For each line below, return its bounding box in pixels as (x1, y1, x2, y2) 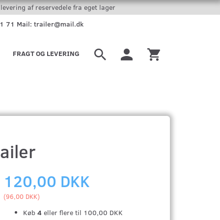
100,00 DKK (83, 208, 123, 217)
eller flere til (42, 208, 84, 217)
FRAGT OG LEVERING (13, 49, 80, 58)
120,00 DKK (3, 170, 90, 192)
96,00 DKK (6, 192, 38, 200)
